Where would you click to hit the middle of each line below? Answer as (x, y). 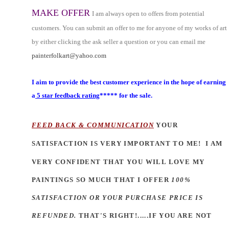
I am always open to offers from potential (148, 14)
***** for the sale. (126, 95)
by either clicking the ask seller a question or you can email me (119, 42)
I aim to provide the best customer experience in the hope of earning (129, 82)
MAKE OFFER (61, 13)
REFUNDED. (54, 216)
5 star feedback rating (67, 95)
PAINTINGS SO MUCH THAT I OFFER (102, 180)
